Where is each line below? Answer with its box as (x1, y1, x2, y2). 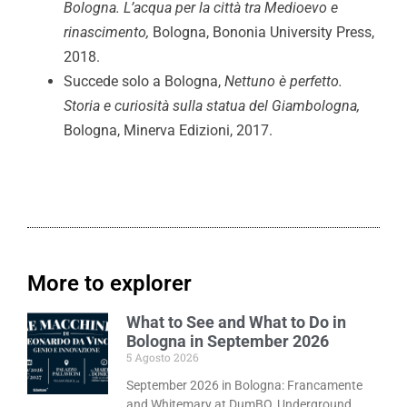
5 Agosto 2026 (126, 350, 200, 365)
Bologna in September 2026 (126, 332, 330, 352)
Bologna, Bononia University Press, (153, 24, 374, 42)
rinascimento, (64, 24, 153, 42)
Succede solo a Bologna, (64, 73, 224, 91)
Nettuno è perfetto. (224, 73, 342, 91)
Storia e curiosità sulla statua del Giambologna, (64, 97, 360, 115)
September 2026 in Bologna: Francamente (126, 378, 363, 393)
